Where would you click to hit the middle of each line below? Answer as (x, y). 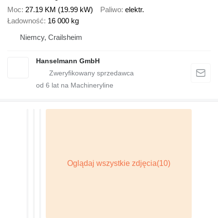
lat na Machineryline (82, 85)
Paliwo (111, 9)
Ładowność (26, 20)
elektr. (135, 9)
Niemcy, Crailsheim (51, 37)
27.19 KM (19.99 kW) (59, 9)
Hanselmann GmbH (68, 61)
